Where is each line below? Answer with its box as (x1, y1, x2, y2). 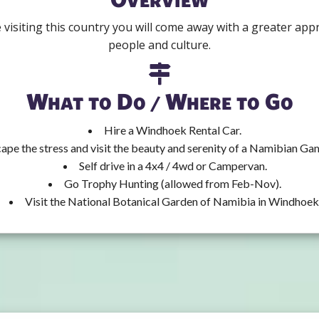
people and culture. (108, 36, 211, 53)
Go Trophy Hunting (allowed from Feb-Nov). (64, 176, 281, 190)
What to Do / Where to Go (26, 87, 293, 114)
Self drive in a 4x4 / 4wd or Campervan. (78, 158, 267, 172)
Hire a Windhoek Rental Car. (104, 122, 241, 137)
